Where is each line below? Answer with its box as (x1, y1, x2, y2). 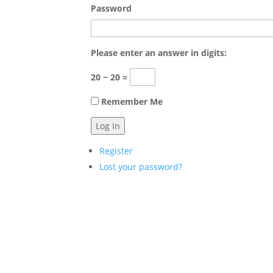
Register (99, 144, 133, 157)
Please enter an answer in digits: (91, 46, 227, 58)
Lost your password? (99, 160, 183, 172)
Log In (96, 119, 121, 132)
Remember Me (101, 95, 163, 107)
